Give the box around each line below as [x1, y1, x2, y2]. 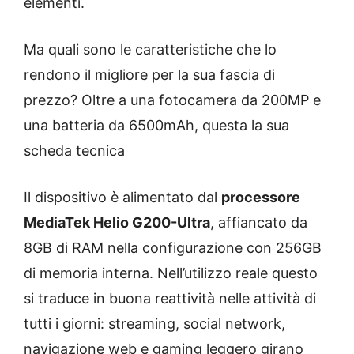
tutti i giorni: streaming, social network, [24, 315, 285, 333]
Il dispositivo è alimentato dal [24, 189, 221, 206]
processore [221, 189, 300, 206]
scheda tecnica [24, 142, 125, 160]
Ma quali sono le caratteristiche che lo [24, 41, 277, 58]
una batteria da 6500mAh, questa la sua [24, 117, 289, 134]
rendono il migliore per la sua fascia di [24, 66, 275, 84]
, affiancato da [210, 214, 307, 232]
